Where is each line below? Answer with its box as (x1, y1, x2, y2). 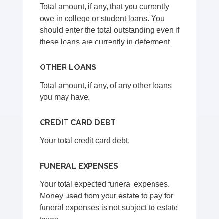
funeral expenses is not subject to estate (40, 203, 178, 212)
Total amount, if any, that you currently (40, 2, 170, 11)
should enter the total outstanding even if (40, 26, 180, 35)
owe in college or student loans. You (40, 14, 165, 23)
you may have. (40, 93, 90, 102)
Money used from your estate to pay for (40, 192, 174, 200)
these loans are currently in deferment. (40, 38, 172, 46)
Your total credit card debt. (40, 136, 130, 145)
